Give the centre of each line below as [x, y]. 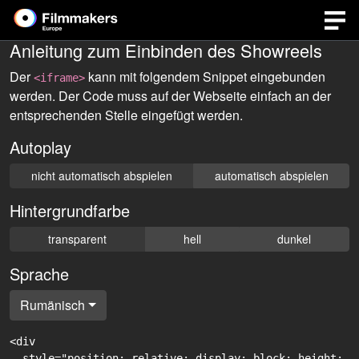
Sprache [39, 274]
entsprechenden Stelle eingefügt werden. [126, 115]
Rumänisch [52, 305]
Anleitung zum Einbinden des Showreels [166, 50]
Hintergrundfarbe [70, 210]
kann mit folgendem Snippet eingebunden [205, 77]
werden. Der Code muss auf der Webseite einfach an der [170, 96]
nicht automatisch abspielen [101, 175]
